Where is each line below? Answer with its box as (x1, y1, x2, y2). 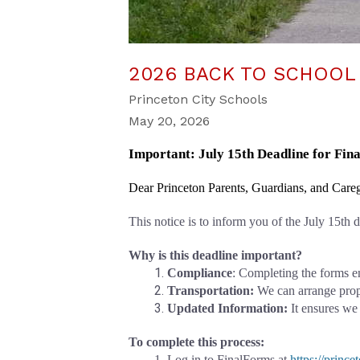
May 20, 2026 (129, 113, 210, 129)
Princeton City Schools (129, 92, 268, 107)
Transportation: (167, 284, 257, 297)
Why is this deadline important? (129, 248, 302, 262)
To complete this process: (129, 335, 264, 349)
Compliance (167, 266, 232, 280)
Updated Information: (167, 301, 288, 315)
